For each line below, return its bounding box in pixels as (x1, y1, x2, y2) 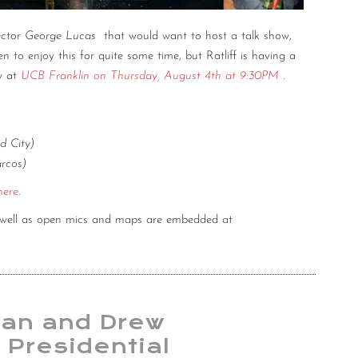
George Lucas (25, 30, 100, 43)
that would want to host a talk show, (104, 30, 292, 43)
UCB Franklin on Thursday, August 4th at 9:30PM (21, 70, 279, 83)
